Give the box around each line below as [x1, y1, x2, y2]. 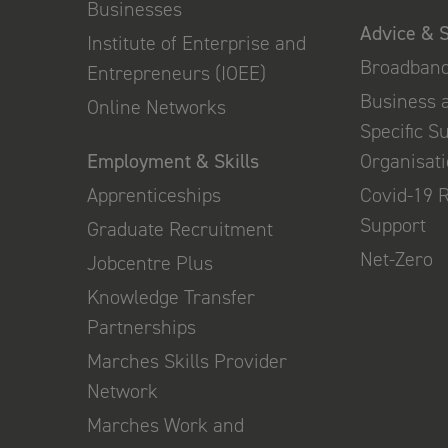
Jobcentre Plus [87, 250, 213, 277]
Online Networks [87, 94, 226, 121]
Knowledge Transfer [87, 284, 255, 311]
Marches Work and [87, 412, 244, 439]
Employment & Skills [87, 148, 259, 175]
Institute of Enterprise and [87, 30, 306, 57]
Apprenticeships [87, 182, 221, 209]
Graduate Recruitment [87, 216, 273, 243]
